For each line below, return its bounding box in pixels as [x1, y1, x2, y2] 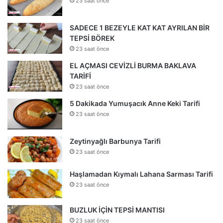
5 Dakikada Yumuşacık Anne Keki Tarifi [70, 99, 200, 108]
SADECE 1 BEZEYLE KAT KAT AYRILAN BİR [70, 23, 210, 32]
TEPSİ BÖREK [70, 33, 114, 42]
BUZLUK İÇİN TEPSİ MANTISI [70, 206, 165, 215]
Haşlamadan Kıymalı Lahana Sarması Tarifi [70, 170, 213, 179]
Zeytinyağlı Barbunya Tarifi [70, 136, 161, 145]
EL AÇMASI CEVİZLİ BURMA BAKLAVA [70, 61, 196, 70]
